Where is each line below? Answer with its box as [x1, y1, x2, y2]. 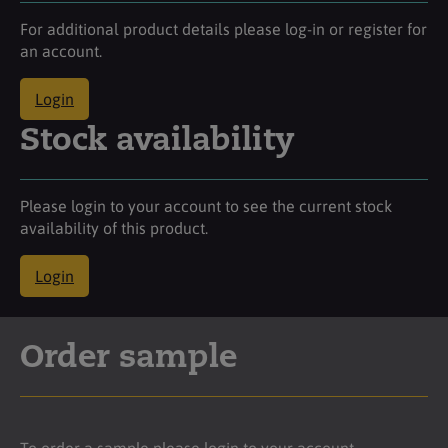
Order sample [20, 342, 237, 375]
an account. [20, 41, 102, 60]
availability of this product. [20, 218, 208, 237]
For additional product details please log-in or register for [20, 19, 427, 38]
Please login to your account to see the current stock [20, 196, 392, 215]
